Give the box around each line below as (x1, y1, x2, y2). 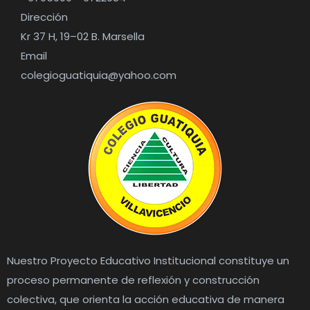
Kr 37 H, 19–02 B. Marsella (21, 29, 145, 44)
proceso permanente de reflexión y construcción (7, 273, 259, 287)
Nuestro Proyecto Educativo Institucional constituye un (7, 253, 289, 268)
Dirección (21, 10, 68, 24)
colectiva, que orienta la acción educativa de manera (7, 292, 284, 307)
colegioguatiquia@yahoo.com (21, 68, 176, 82)
